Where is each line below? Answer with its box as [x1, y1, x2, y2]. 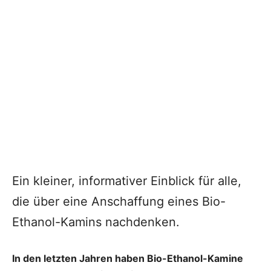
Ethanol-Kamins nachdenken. [12, 215, 180, 230]
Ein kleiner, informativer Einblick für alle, [12, 174, 241, 189]
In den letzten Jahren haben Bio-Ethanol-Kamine [12, 252, 243, 265]
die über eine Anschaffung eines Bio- [12, 194, 226, 209]
